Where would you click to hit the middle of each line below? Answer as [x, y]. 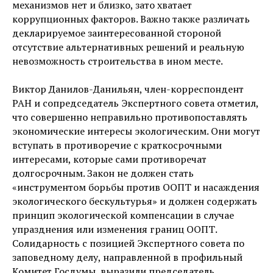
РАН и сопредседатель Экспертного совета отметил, [135, 103]
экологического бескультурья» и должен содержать [135, 201]
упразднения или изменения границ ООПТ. [115, 229]
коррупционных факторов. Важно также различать [131, 19]
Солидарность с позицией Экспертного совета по [128, 243]
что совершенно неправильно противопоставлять [130, 117]
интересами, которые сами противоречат [109, 159]
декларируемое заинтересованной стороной [117, 33]
